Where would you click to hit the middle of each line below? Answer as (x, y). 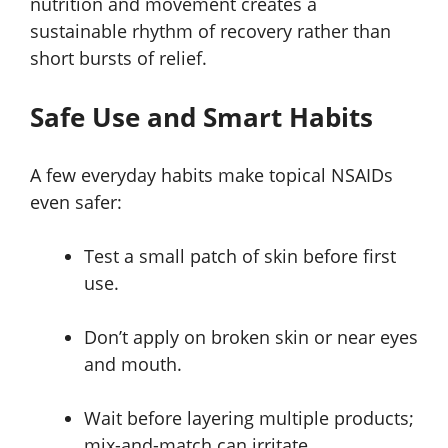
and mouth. (133, 363)
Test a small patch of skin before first (240, 255)
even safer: (76, 201)
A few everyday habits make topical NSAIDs (211, 174)
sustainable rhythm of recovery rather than (210, 30)
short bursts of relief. (118, 57)
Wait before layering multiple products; (249, 417)
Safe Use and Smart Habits (201, 116)
